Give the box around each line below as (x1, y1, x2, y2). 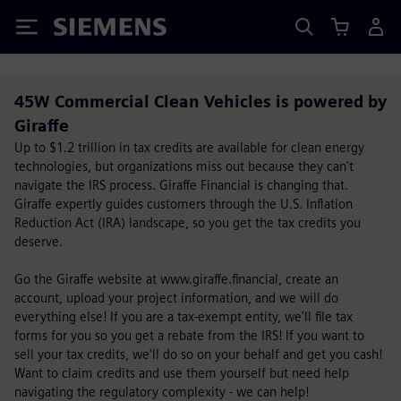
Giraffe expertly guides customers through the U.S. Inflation (14, 196, 353, 211)
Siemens (54, 21, 113, 39)
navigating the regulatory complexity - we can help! (14, 384, 309, 399)
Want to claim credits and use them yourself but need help (14, 365, 349, 380)
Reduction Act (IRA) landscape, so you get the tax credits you (14, 215, 361, 230)
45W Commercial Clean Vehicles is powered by (14, 92, 387, 111)
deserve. (14, 234, 63, 249)
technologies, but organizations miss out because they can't (14, 158, 354, 174)
